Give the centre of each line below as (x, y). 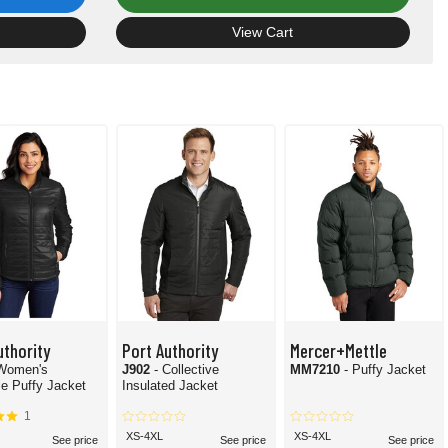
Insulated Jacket (170, 386)
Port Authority (170, 350)
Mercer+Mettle (338, 350)
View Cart (263, 32)
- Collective (186, 370)
